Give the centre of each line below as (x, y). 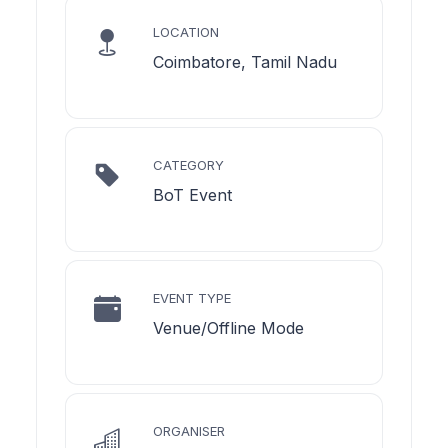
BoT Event (192, 195)
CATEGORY (188, 165)
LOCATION (186, 32)
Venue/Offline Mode (228, 328)
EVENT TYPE (192, 298)
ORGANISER (189, 431)
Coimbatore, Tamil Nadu (245, 62)
